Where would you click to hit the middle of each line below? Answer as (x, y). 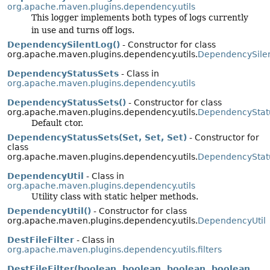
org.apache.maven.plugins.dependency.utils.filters (115, 250)
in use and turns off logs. (83, 30)
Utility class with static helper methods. (115, 197)
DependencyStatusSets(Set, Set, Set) (97, 138)
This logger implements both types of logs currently (140, 18)
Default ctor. (57, 123)
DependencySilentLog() (64, 45)
